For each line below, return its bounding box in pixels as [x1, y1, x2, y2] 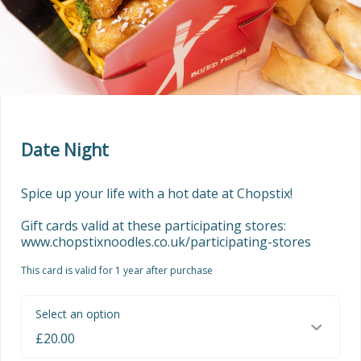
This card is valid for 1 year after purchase [21, 263, 213, 278]
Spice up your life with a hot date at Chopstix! [21, 185, 293, 203]
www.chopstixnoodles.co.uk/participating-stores [21, 233, 311, 251]
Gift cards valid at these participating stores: [21, 217, 286, 235]
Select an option [35, 306, 120, 322]
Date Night [21, 139, 109, 162]
